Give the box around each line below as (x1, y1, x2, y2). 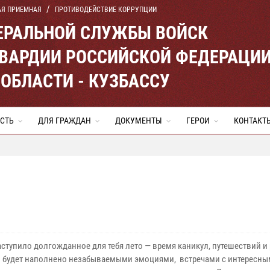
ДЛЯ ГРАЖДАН (38, 116, 91, 125)
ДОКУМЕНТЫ (115, 116, 162, 125)
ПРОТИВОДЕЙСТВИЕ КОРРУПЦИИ (55, 5, 157, 14)
